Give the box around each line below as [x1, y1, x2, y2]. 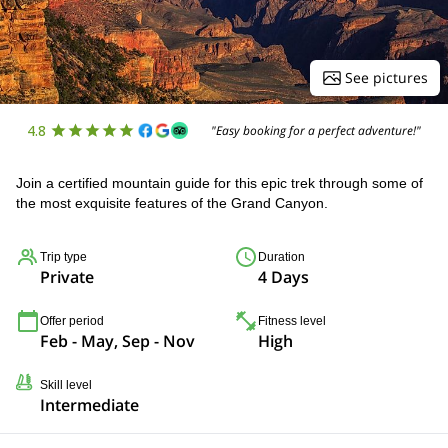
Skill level [40, 378, 92, 392]
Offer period [40, 314, 104, 328]
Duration [258, 250, 305, 264]
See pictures [345, 68, 428, 87]
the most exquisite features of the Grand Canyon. [16, 195, 328, 211]
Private [40, 266, 94, 288]
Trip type [40, 250, 87, 264]
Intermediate [40, 394, 139, 416]
